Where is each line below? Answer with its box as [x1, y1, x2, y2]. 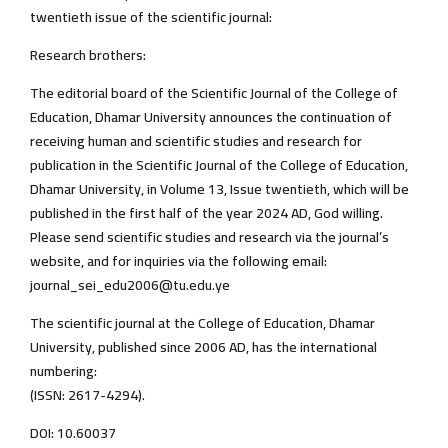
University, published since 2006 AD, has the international [30, 334, 377, 361]
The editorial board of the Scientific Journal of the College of [30, 80, 398, 107]
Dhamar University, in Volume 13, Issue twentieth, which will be [30, 176, 409, 203]
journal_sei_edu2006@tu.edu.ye [30, 272, 230, 299]
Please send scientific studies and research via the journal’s [30, 224, 389, 251]
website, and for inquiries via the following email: [30, 248, 327, 275]
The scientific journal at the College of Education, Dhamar [30, 310, 375, 337]
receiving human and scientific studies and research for [30, 128, 362, 155]
